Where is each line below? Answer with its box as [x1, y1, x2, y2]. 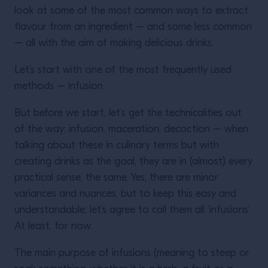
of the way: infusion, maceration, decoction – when [14, 124, 248, 135]
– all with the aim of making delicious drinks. [14, 38, 214, 49]
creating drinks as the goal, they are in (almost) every [14, 156, 252, 167]
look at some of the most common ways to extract [14, 5, 248, 17]
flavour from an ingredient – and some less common [14, 22, 252, 33]
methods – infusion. [14, 81, 105, 92]
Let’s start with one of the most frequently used [14, 65, 232, 76]
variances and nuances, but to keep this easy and [14, 188, 236, 200]
